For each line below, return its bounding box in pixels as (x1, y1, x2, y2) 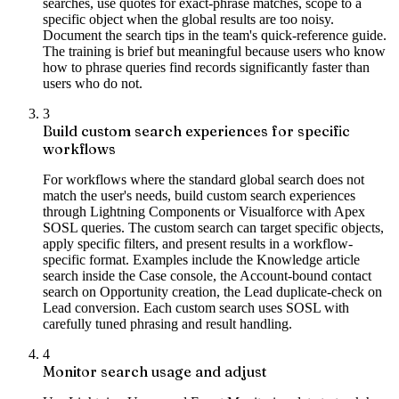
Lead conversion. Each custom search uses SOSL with (43, 299, 349, 315)
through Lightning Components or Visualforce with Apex (43, 203, 365, 219)
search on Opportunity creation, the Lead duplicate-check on (43, 283, 382, 299)
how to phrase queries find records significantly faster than (43, 59, 370, 75)
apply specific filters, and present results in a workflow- (43, 235, 353, 251)
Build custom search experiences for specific (43, 121, 350, 140)
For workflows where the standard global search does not (43, 171, 364, 187)
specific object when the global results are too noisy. (43, 11, 334, 27)
